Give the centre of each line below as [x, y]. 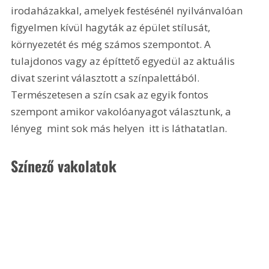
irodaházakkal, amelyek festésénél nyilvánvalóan [128, 11]
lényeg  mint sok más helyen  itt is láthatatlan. [119, 128]
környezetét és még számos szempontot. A [112, 44]
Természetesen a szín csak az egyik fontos [111, 95]
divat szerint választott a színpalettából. [107, 78]
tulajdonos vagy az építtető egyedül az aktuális [124, 61]
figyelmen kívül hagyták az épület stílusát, [112, 28]
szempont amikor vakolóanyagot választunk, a [122, 112]
